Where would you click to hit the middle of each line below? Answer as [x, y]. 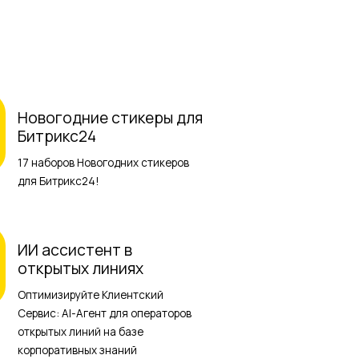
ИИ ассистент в [75, 250]
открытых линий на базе [81, 332]
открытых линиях [81, 269]
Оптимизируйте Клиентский [91, 295]
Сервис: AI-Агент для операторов [105, 314]
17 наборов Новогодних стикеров [104, 162]
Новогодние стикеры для [111, 117]
